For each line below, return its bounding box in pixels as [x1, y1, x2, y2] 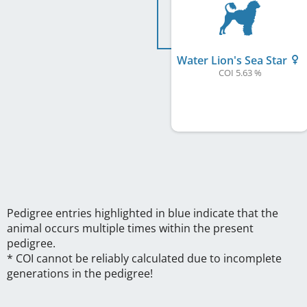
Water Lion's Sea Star [176, 52, 290, 68]
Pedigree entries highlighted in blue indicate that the [7, 205, 278, 221]
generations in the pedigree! [7, 265, 153, 281]
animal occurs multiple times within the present [7, 220, 254, 236]
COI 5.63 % [218, 66, 262, 79]
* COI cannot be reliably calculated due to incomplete [7, 250, 282, 266]
